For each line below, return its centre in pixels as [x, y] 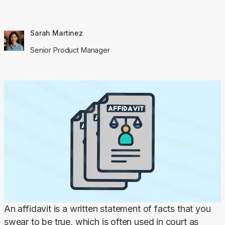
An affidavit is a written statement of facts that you [107, 208]
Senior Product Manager [70, 50]
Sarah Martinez [57, 33]
